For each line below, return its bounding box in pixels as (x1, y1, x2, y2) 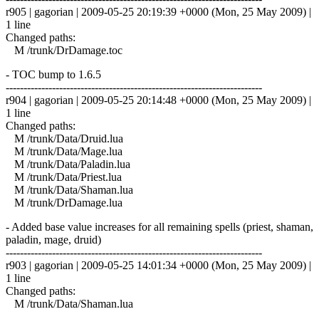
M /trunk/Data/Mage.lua (6, 145, 122, 157)
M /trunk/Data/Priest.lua (6, 170, 122, 183)
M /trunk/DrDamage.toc (6, 43, 122, 56)
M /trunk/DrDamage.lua (6, 196, 122, 209)
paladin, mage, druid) (6, 233, 101, 246)
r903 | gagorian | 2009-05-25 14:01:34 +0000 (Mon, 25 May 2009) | (6, 258, 311, 271)
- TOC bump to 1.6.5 (6, 68, 101, 80)
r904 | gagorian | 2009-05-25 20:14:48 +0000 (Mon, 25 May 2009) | (6, 93, 311, 106)
